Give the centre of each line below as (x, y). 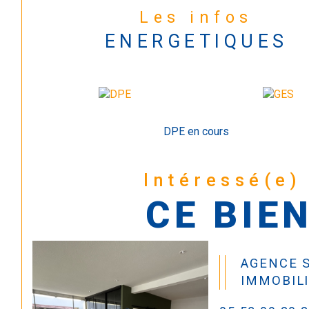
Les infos (203, 18)
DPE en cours (197, 131)
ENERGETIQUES (196, 42)
